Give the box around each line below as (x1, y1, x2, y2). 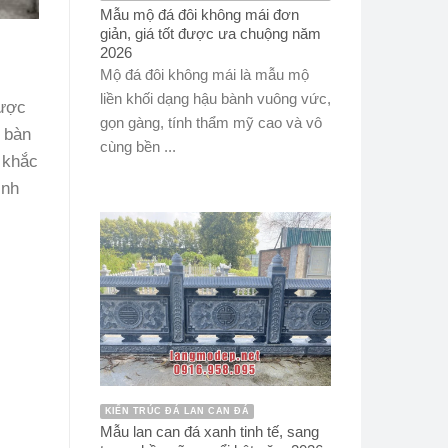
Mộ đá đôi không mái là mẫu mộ (99, 66, 309, 84)
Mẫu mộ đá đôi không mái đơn (99, 5, 299, 23)
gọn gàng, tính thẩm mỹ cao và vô (99, 114, 322, 132)
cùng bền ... (99, 138, 176, 156)
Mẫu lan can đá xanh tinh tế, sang (99, 423, 319, 441)
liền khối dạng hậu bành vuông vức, (99, 90, 331, 108)
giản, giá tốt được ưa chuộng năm (99, 24, 321, 42)
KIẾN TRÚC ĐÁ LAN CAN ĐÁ (104, 405, 250, 416)
